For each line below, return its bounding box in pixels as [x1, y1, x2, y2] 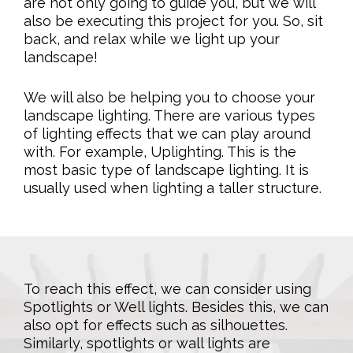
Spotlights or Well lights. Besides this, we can [24, 298, 329, 315]
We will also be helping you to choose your [24, 88, 315, 106]
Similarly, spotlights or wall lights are [24, 334, 270, 351]
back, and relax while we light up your [24, 30, 280, 47]
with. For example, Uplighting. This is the [24, 143, 296, 160]
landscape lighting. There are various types [24, 106, 315, 124]
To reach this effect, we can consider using [24, 280, 311, 297]
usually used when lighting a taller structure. [24, 179, 321, 196]
